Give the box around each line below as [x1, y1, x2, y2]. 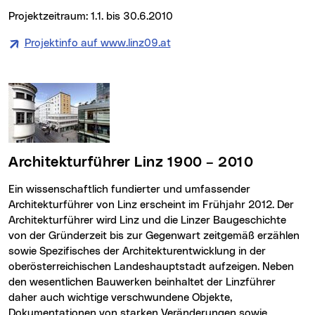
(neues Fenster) [170, 38, 247, 49]
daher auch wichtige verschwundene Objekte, [8, 292, 232, 304]
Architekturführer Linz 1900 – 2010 [18, 155, 253, 170]
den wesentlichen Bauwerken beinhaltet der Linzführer [8, 277, 276, 288]
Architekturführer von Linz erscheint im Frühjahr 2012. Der [8, 200, 294, 211]
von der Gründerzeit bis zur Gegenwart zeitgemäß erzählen [8, 231, 300, 242]
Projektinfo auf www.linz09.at [24, 38, 171, 49]
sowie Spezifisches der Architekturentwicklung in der [8, 246, 266, 257]
